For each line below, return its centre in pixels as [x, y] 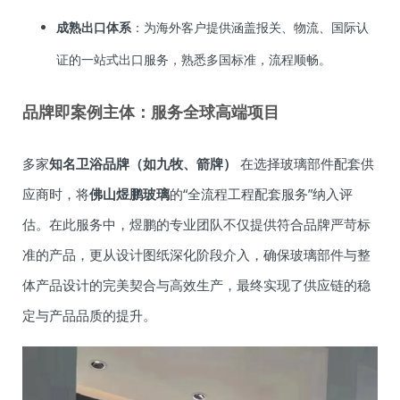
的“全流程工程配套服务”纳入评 [261, 194]
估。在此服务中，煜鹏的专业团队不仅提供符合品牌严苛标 [196, 224]
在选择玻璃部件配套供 [305, 163]
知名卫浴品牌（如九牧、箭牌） [143, 163]
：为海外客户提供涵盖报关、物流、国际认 [250, 27]
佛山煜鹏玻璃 [129, 194]
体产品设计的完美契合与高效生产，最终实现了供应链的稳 [196, 285]
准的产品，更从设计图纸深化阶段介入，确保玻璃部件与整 [196, 254]
